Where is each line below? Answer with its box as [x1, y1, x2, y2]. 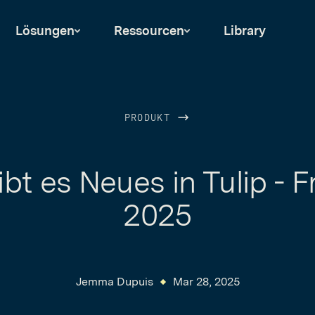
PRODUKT [124, 114, 177, 123]
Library [224, 23, 266, 38]
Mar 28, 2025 [172, 275, 240, 288]
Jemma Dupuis [75, 275, 153, 288]
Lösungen [15, 23, 75, 38]
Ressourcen [114, 23, 184, 38]
